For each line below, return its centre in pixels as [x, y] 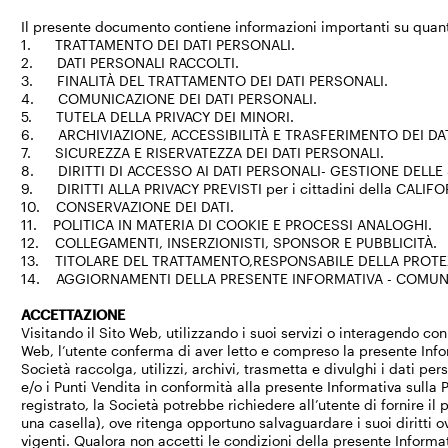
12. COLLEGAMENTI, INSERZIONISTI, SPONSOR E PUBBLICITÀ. [231, 242]
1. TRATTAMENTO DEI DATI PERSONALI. [160, 44]
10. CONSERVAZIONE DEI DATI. [130, 206]
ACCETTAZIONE [73, 314]
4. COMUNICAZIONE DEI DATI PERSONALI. [171, 98]
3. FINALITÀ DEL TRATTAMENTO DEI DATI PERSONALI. [207, 80]
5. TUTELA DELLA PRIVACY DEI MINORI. [160, 116]
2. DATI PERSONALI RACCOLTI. [132, 62]
